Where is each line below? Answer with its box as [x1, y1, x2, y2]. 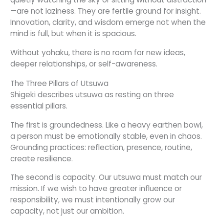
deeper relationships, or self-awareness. [10, 58, 157, 69]
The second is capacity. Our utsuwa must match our [10, 172, 202, 183]
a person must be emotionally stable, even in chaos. [10, 131, 202, 141]
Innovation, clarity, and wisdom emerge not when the [10, 17, 206, 28]
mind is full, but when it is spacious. [10, 28, 136, 39]
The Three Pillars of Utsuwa [10, 78, 109, 89]
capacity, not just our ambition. [10, 206, 124, 217]
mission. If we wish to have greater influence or [10, 183, 182, 194]
